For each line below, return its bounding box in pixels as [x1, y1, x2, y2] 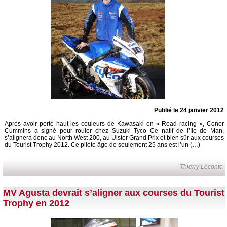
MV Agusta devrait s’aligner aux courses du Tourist [3, 187, 224, 198]
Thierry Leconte [180, 163, 223, 171]
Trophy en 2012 [3, 198, 69, 209]
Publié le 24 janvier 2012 [154, 107, 224, 115]
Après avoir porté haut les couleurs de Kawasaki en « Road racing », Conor [5, 120, 224, 128]
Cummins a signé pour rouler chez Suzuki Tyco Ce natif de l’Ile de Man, [5, 127, 224, 135]
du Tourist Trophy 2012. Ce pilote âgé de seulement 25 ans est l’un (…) [5, 141, 200, 149]
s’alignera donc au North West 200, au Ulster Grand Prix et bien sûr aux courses [5, 134, 224, 142]
